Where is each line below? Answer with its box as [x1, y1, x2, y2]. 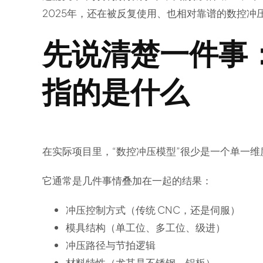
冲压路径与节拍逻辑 [65, 238, 156, 252]
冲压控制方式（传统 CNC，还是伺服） [65, 203, 240, 217]
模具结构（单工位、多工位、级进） [65, 221, 225, 234]
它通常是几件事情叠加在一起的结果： [42, 174, 212, 187]
